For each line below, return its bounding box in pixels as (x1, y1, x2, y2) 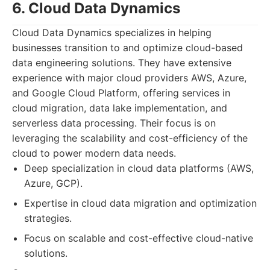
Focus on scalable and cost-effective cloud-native (24, 232, 253, 244)
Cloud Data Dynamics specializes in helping (12, 27, 212, 39)
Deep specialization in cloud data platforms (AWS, (24, 162, 254, 174)
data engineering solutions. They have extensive (12, 57, 231, 69)
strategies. (24, 212, 72, 224)
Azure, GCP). (24, 177, 83, 189)
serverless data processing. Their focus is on (12, 117, 216, 129)
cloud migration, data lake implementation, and (12, 102, 227, 114)
